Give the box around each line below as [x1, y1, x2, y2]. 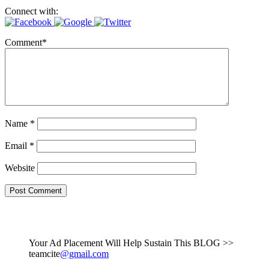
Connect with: [5, 5, 58, 16]
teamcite [29, 248, 60, 259]
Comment [5, 37, 42, 47]
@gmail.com [60, 248, 109, 259]
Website [5, 162, 35, 173]
